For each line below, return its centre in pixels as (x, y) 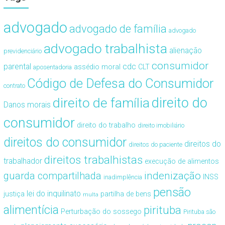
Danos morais (27, 105)
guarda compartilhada (52, 176)
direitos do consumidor (65, 143)
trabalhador (23, 161)
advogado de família (118, 29)
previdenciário (22, 51)
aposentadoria (52, 67)
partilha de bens (126, 194)
